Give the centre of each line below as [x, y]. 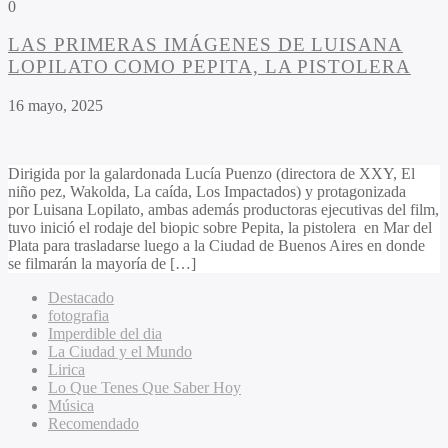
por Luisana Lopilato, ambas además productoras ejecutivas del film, [223, 210]
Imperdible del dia [105, 334]
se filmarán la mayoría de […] [102, 264]
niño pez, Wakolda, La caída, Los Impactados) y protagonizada [207, 192]
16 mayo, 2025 [55, 106]
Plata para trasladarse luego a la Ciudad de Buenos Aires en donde [216, 246]
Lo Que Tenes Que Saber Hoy [144, 388]
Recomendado [93, 424]
